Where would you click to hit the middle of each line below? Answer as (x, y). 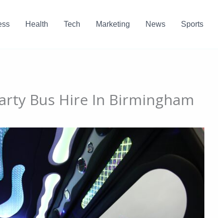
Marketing (113, 24)
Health (36, 24)
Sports (192, 24)
